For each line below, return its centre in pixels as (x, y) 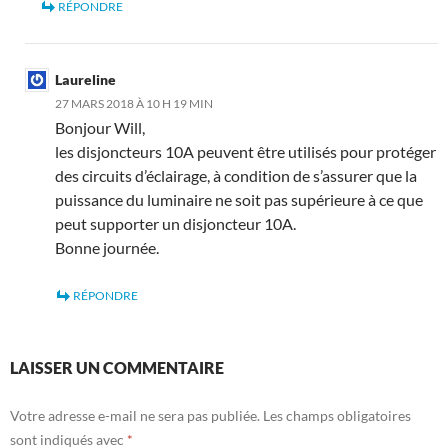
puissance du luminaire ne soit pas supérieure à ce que (239, 199)
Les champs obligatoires (337, 415)
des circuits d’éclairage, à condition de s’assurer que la (236, 175)
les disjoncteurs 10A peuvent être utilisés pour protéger (245, 151)
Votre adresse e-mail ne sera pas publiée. (135, 415)
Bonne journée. (107, 247)
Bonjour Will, (100, 127)
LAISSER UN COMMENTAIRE (117, 367)
